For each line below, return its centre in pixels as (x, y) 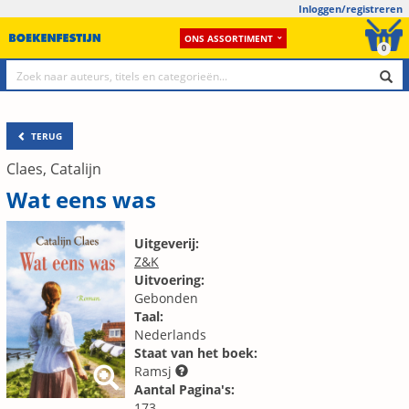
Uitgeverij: (167, 243)
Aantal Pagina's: (184, 389)
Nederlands (170, 335)
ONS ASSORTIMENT (228, 38)
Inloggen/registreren (351, 9)
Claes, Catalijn (54, 169)
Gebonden (166, 298)
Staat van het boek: (196, 353)
